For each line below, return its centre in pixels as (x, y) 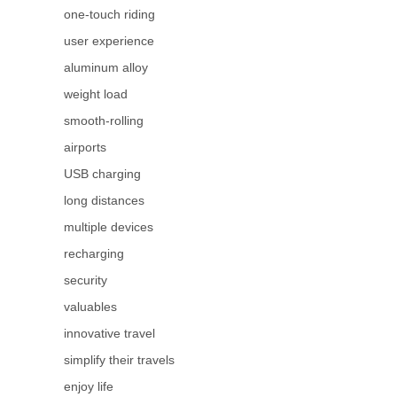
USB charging (102, 173)
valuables (90, 306)
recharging (94, 253)
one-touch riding (109, 14)
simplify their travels (119, 359)
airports (85, 147)
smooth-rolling (104, 120)
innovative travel (109, 333)
